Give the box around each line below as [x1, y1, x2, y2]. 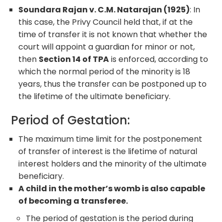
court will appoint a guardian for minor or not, [18, 41, 195, 53]
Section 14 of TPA [39, 53, 110, 65]
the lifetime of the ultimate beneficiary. [18, 90, 171, 102]
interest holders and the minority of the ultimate [18, 158, 207, 169]
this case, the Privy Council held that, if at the [18, 16, 193, 28]
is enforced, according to [109, 53, 209, 65]
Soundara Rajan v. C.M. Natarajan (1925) [18, 3, 190, 15]
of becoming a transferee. [18, 195, 128, 207]
